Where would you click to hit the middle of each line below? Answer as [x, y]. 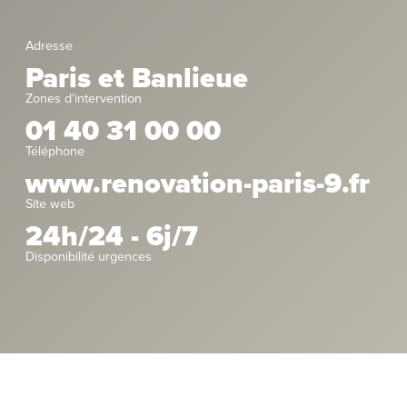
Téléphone [55, 151]
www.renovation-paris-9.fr [198, 184]
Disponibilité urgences [89, 256]
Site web [50, 203]
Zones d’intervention [84, 98]
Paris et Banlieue [137, 78]
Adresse [49, 45]
